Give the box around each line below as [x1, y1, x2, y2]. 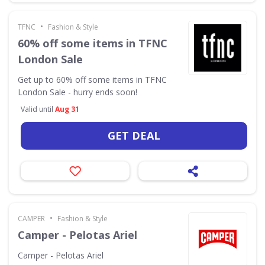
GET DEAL [108, 128, 160, 143]
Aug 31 [55, 104, 79, 114]
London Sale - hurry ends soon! [18, 86, 137, 98]
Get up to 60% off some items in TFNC [18, 73, 167, 85]
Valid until [21, 104, 55, 114]
